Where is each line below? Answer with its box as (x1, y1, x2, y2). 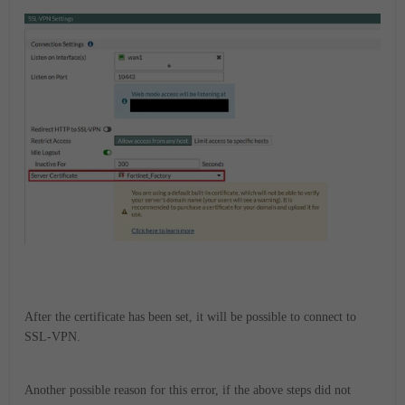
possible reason (70, 383, 146, 398)
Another (24, 383, 70, 398)
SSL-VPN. (24, 330, 80, 344)
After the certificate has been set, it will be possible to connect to (24, 310, 356, 325)
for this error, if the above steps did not (146, 383, 351, 398)
